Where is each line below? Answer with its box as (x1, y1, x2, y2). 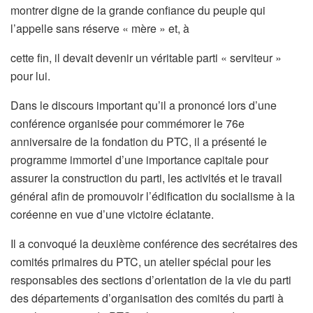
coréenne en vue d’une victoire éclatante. (10, 206, 214, 223)
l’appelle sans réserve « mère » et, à (10, 20, 189, 37)
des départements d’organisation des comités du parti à (10, 290, 284, 307)
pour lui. (10, 68, 50, 85)
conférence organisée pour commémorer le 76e (10, 115, 245, 132)
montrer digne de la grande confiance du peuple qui (10, 2, 265, 19)
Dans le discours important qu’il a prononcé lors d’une (10, 97, 277, 114)
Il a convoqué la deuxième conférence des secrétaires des (10, 235, 298, 252)
